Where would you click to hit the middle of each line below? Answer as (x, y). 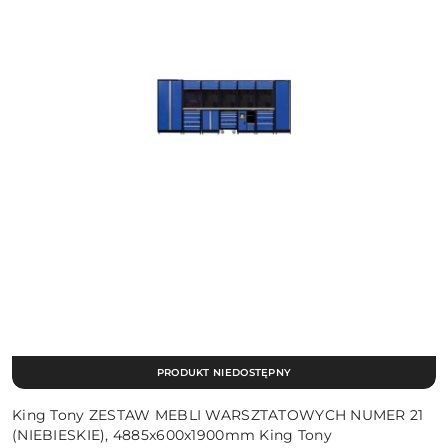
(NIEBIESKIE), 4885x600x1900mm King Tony (172, 434)
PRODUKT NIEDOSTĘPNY (224, 373)
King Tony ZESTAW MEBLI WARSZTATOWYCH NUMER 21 (218, 414)
